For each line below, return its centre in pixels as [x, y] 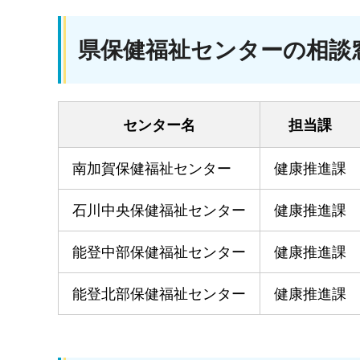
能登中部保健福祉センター [159, 253]
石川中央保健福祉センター [159, 211]
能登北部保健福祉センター [159, 295]
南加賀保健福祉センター [152, 169]
